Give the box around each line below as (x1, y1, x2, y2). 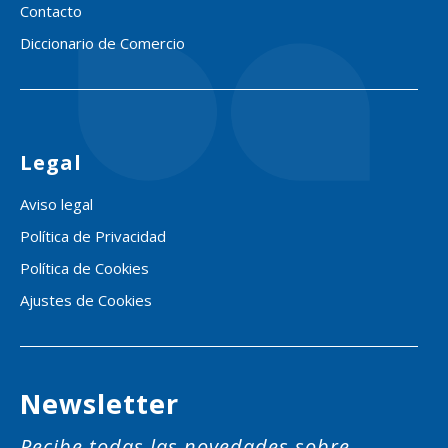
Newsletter (20, 384, 179, 422)
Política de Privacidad (20, 225, 166, 246)
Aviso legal (20, 193, 93, 214)
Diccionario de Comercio (20, 32, 185, 53)
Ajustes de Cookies (20, 289, 152, 310)
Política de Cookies (20, 257, 149, 278)
